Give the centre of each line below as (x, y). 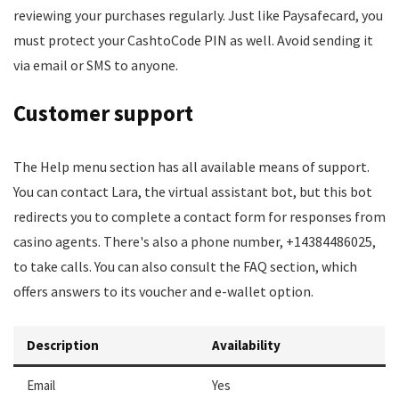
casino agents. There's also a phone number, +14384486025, (195, 241)
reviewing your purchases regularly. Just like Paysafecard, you (198, 15)
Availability (246, 345)
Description (63, 345)
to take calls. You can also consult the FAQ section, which (185, 266)
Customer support (103, 113)
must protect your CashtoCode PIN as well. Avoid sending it (193, 40)
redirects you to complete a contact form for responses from (199, 216)
